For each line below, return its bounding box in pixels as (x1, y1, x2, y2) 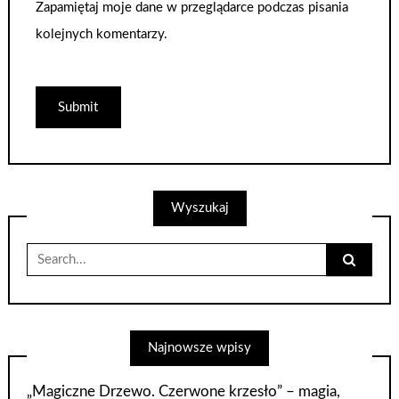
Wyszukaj (170, 201, 229, 216)
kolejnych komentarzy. (35, 28, 167, 42)
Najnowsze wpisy (148, 341, 251, 355)
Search (27, 243, 66, 257)
